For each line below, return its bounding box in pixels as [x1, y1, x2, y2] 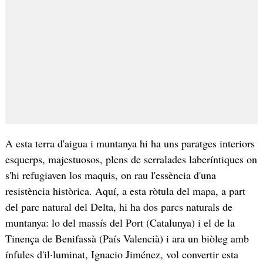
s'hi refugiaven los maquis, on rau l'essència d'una [5, 167, 216, 182]
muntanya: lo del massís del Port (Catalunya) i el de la [5, 215, 235, 230]
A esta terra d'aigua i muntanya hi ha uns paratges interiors [5, 136, 255, 150]
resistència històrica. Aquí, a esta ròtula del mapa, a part [5, 183, 245, 198]
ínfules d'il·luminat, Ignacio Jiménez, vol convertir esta [5, 247, 238, 261]
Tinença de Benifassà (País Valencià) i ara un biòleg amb [5, 231, 249, 245]
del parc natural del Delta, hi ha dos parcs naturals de [5, 199, 232, 214]
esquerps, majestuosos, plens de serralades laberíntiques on [5, 151, 257, 166]
